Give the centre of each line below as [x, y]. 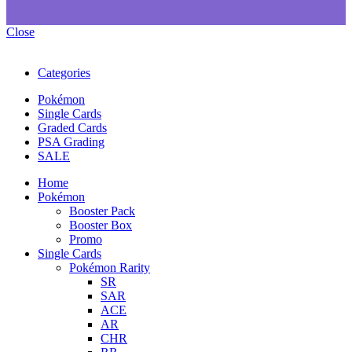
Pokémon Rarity [110, 268]
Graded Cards [72, 128]
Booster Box [101, 225]
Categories [64, 73]
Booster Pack [102, 211]
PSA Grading [71, 142]
